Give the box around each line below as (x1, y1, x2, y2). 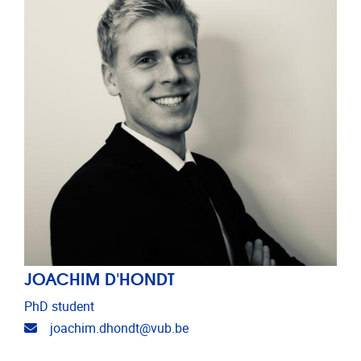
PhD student (24, 298, 94, 314)
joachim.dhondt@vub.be (50, 320, 189, 336)
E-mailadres (36, 319, 103, 335)
